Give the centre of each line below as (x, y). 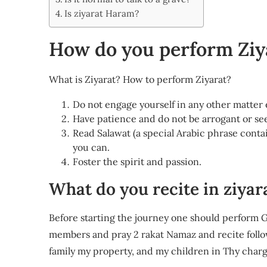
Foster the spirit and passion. (137, 162)
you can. (91, 147)
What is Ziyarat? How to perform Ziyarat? (140, 79)
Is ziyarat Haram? (102, 13)
